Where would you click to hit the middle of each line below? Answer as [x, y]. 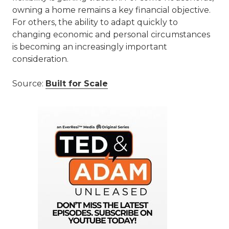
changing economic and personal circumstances [111, 35]
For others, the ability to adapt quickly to [95, 22]
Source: [29, 84]
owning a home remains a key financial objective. [111, 10]
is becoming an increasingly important [90, 47]
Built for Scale [77, 84]
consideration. [40, 59]
